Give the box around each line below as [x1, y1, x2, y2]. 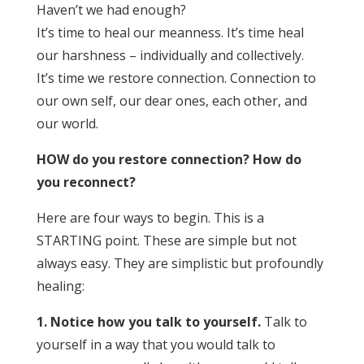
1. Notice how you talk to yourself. [36, 312, 261, 331]
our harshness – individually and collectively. [36, 45, 304, 64]
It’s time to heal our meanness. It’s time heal [36, 23, 304, 41]
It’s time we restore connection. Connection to [36, 68, 316, 87]
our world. [36, 114, 98, 132]
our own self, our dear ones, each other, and [36, 91, 307, 110]
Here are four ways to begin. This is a [36, 208, 264, 227]
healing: [36, 276, 84, 295]
